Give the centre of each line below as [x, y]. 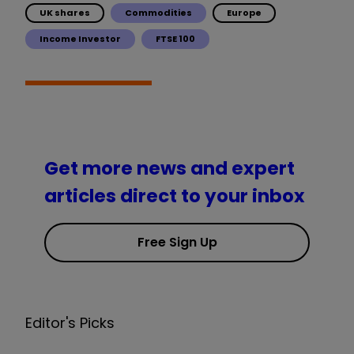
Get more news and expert [169, 169]
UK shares [65, 12]
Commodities [158, 12]
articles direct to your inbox [175, 196]
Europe [244, 12]
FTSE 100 [175, 38]
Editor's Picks [70, 323]
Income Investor [80, 38]
